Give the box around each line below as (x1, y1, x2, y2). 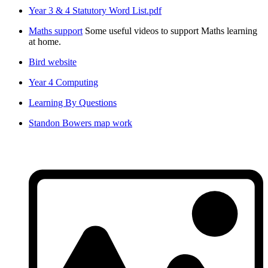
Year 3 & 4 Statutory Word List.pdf (29, 5, 162, 16)
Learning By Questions (29, 98, 117, 108)
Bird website (29, 57, 77, 68)
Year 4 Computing (29, 77, 98, 88)
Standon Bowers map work (29, 118, 132, 129)
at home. (29, 36, 61, 47)
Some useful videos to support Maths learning (85, 26, 257, 36)
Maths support (29, 26, 83, 36)
